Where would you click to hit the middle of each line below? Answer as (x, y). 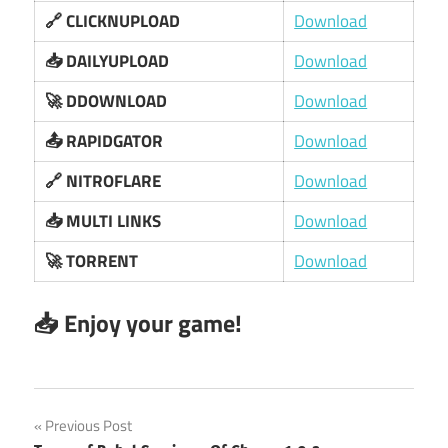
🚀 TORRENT (92, 260)
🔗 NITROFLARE (103, 180)
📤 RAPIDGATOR (104, 140)
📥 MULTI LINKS (103, 220)
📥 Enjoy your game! (138, 323)
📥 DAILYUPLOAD (107, 60)
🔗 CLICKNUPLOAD (113, 20)
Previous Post (88, 426)
